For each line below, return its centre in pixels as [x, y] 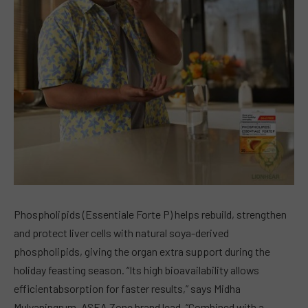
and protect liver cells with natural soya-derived [121, 233]
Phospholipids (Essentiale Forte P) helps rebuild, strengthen [150, 214]
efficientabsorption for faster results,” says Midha [127, 289]
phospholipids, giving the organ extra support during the [142, 252]
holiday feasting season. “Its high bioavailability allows [136, 270]
